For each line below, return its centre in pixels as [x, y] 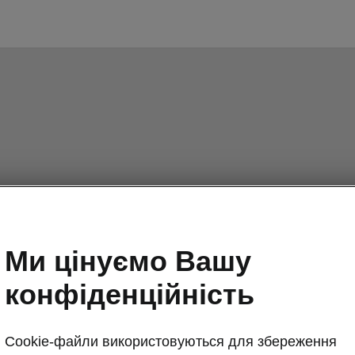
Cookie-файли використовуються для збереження [171, 341]
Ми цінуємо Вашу [128, 261]
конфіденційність [130, 294]
